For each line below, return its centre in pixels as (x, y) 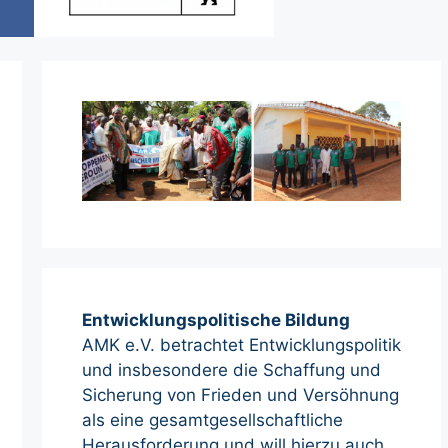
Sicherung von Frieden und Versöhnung (240, 395)
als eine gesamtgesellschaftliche (212, 420)
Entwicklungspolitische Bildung (216, 320)
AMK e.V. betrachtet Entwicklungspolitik (241, 345)
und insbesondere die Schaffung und (231, 370)
